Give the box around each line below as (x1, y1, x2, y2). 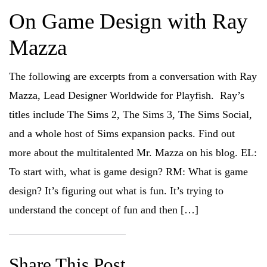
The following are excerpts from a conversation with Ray (9, 70, 257, 83)
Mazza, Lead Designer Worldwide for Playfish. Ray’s (9, 89, 244, 102)
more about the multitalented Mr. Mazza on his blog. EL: (9, 147, 257, 159)
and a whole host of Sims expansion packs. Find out (9, 128, 235, 140)
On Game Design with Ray (9, 9, 248, 34)
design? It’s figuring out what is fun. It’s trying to (9, 185, 223, 197)
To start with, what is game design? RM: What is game (9, 166, 248, 178)
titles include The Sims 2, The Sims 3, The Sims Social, (9, 108, 252, 121)
